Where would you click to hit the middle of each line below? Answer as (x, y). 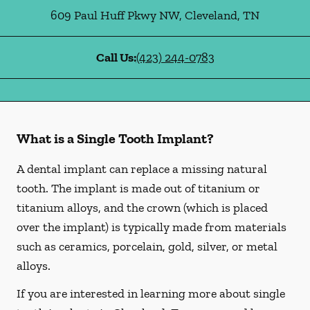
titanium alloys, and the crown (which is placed (142, 208)
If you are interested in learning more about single (151, 293)
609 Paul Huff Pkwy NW (115, 15)
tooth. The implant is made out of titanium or (138, 188)
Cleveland (210, 15)
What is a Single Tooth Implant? (115, 138)
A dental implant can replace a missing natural (142, 169)
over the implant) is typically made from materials (152, 227)
